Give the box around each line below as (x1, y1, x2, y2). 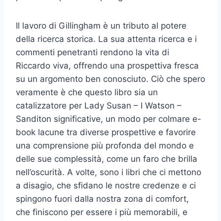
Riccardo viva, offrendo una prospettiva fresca (16, 60, 199, 71)
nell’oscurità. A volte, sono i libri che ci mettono (16, 167, 201, 177)
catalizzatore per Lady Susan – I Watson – (16, 100, 182, 110)
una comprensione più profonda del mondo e (16, 140, 194, 150)
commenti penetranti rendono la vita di (16, 47, 169, 57)
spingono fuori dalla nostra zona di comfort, (16, 193, 189, 204)
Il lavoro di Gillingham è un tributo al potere (16, 20, 186, 31)
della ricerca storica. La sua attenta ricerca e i (16, 34, 197, 44)
